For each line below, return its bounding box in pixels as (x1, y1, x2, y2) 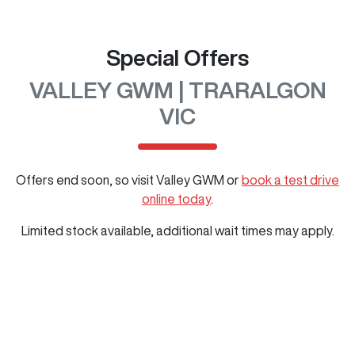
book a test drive (242, 174, 339, 186)
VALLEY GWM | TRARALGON (29, 78, 326, 101)
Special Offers (106, 46, 249, 69)
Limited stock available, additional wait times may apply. (21, 224, 334, 237)
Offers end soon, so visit (16, 174, 154, 186)
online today (142, 193, 211, 205)
